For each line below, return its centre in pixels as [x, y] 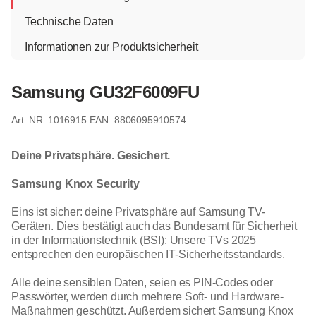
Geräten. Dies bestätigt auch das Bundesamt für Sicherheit [154, 226]
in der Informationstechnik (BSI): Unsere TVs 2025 [134, 240]
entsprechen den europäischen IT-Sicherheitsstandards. [148, 254]
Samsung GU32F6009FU [105, 92]
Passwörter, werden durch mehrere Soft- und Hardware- [147, 296]
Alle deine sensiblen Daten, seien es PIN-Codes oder [142, 282]
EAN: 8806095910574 [138, 120]
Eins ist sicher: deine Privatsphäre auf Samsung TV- [138, 212]
